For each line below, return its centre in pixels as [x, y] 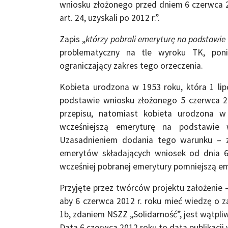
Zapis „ [73, 39]
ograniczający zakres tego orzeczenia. [131, 65]
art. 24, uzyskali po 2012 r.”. [110, 18]
